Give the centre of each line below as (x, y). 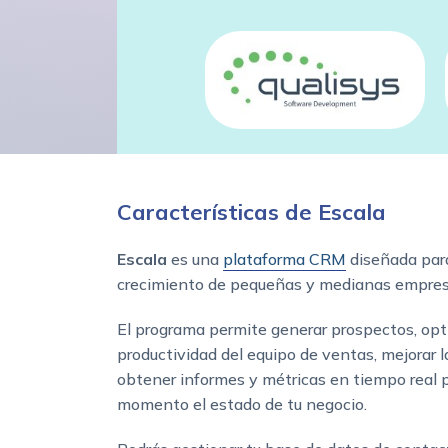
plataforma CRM (284, 259)
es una (195, 259)
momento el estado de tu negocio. (242, 404)
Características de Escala (251, 212)
